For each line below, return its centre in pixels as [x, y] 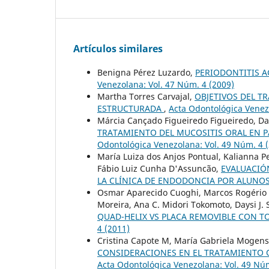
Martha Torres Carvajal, [146, 96]
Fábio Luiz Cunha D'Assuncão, [159, 168]
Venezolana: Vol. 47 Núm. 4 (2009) [166, 84]
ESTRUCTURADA [131, 108]
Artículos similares [118, 48]
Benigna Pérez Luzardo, [146, 72]
